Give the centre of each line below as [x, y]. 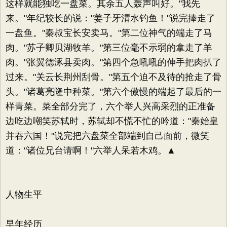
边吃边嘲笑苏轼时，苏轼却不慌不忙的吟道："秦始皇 [112, 121]
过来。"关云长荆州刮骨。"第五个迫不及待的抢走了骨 [113, 77]
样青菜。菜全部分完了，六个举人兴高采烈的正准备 [110, 106]
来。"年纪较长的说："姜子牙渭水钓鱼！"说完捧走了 [110, 18]
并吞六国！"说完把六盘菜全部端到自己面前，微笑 [107, 136]
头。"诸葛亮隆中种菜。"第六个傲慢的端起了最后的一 [113, 92]
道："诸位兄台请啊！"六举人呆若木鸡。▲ [91, 150]
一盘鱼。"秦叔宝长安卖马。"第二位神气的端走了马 [109, 33]
